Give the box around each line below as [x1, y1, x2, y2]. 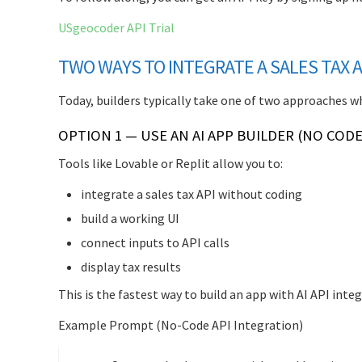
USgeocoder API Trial [58, 19, 175, 36]
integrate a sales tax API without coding [81, 185, 302, 202]
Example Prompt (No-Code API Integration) [58, 316, 303, 333]
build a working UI [81, 209, 179, 226]
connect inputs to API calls [81, 234, 229, 250]
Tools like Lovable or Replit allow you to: [58, 154, 283, 171]
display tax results [81, 258, 181, 275]
